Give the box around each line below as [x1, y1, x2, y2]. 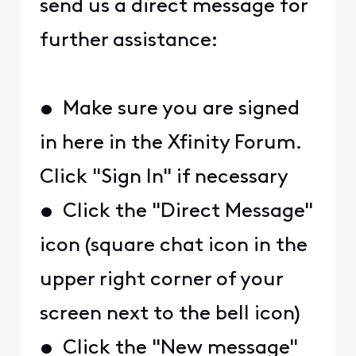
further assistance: [39, 31, 218, 52]
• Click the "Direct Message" [39, 202, 313, 222]
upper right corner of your [39, 270, 283, 291]
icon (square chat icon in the [39, 236, 308, 257]
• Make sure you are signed [39, 99, 300, 120]
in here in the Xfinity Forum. [39, 133, 302, 154]
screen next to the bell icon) [39, 304, 305, 325]
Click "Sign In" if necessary [39, 168, 292, 188]
